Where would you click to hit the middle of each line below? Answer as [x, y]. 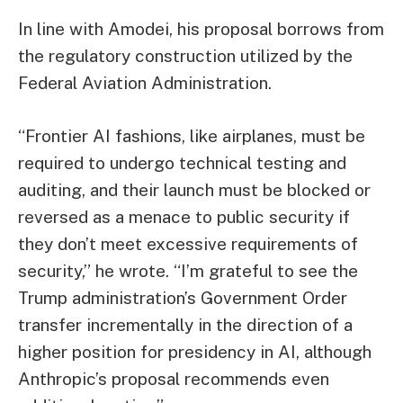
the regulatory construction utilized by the [185, 55]
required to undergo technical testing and [182, 163]
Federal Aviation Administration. [145, 82]
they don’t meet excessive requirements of [188, 244]
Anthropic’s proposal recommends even [174, 379]
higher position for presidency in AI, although [195, 352]
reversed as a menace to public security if [184, 217]
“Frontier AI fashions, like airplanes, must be [192, 136]
